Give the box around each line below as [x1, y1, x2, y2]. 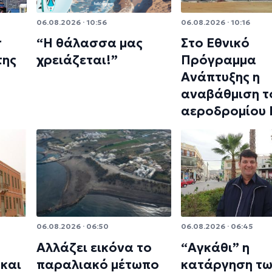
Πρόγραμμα [181, 52, 256, 69]
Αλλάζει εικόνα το [36, 239, 152, 256]
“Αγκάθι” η [181, 239, 250, 256]
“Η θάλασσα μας [36, 35, 143, 52]
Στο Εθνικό [181, 35, 250, 52]
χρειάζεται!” [36, 52, 118, 69]
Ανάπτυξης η [181, 69, 260, 86]
